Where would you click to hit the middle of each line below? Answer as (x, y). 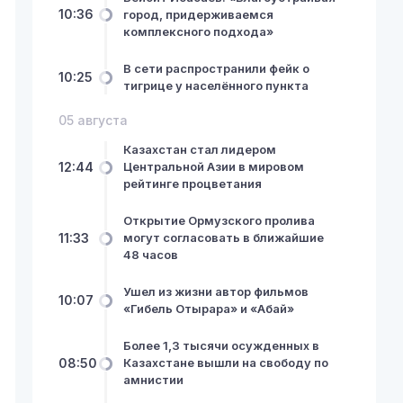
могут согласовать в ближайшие (223, 238)
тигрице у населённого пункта (215, 85)
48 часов (150, 255)
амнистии (153, 380)
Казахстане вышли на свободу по (225, 363)
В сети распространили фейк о (216, 68)
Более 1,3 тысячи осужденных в (221, 346)
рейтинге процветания (192, 184)
